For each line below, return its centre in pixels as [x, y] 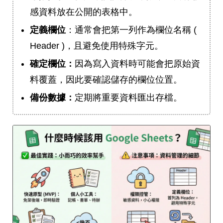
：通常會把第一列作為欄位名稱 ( [131, 30]
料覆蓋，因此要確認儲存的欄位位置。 [106, 80]
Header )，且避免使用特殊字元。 [97, 46]
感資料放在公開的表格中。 [84, 12]
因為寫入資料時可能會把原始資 [137, 64]
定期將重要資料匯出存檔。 [128, 98]
